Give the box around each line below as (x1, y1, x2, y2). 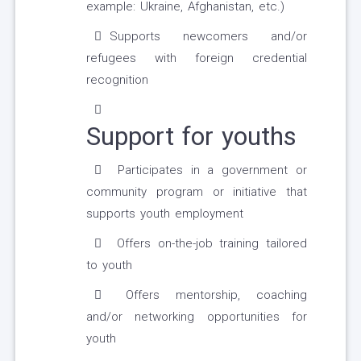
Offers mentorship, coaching (110, 288, 307, 303)
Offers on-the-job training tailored (110, 236, 307, 251)
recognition (86, 73, 148, 88)
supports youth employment (86, 206, 243, 222)
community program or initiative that (86, 185, 307, 200)
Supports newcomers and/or (110, 29, 307, 44)
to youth (86, 258, 132, 273)
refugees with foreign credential (86, 51, 307, 66)
